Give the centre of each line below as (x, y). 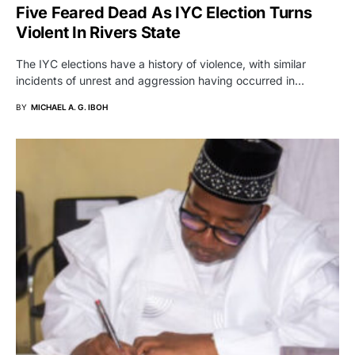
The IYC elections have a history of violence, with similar (161, 63)
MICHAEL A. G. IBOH (69, 107)
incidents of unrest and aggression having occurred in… (160, 80)
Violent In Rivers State (98, 32)
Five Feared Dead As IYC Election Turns (164, 12)
